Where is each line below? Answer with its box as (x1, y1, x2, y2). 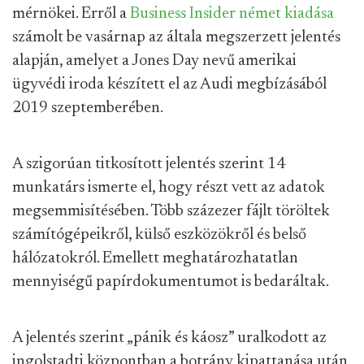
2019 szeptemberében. (12, 100, 163, 116)
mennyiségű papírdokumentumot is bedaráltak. (12, 274, 329, 290)
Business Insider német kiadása (130, 6, 334, 22)
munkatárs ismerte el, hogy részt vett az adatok (12, 180, 325, 196)
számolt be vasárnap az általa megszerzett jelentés (12, 29, 340, 45)
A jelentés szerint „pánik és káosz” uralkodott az (12, 330, 327, 346)
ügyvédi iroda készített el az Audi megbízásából (12, 76, 327, 93)
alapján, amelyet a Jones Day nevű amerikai (12, 53, 297, 69)
